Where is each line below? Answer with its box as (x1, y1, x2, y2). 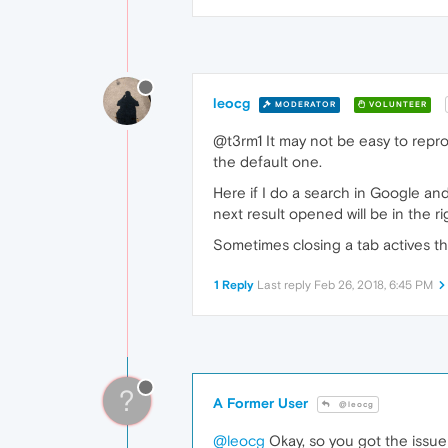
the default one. (213, 153, 322, 170)
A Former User (213, 395, 308, 411)
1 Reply (214, 278, 254, 292)
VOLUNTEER (366, 99, 427, 109)
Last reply (257, 278, 314, 292)
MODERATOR (272, 99, 336, 109)
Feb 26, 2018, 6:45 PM (314, 278, 433, 292)
